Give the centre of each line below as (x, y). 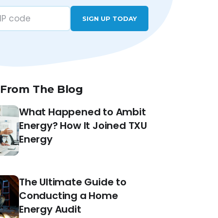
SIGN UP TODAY (109, 18)
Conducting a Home (69, 195)
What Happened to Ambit (82, 112)
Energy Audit (50, 209)
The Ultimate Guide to (73, 182)
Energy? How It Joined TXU (83, 125)
